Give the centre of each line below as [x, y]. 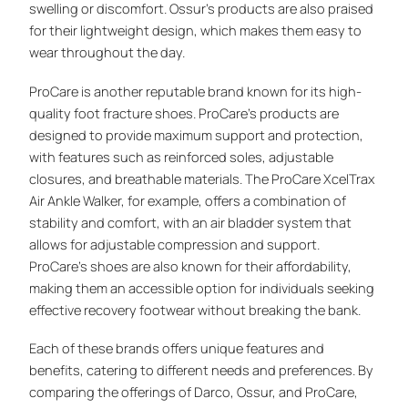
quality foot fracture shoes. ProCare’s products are [184, 112]
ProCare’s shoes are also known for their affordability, [191, 265]
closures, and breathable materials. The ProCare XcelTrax [203, 178]
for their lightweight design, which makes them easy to [196, 31]
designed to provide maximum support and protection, [197, 134]
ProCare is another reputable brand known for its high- [196, 91]
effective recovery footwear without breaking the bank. [195, 309]
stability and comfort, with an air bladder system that [191, 222]
